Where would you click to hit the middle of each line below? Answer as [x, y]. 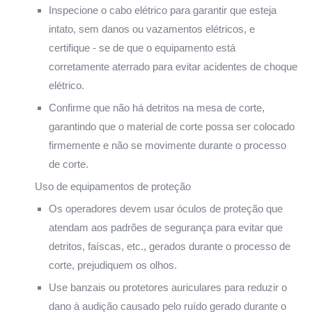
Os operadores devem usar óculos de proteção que [166, 208]
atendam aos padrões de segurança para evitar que [166, 227]
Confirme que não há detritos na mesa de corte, [157, 107]
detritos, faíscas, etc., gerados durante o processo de [170, 246]
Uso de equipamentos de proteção [113, 186]
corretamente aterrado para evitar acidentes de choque [173, 66]
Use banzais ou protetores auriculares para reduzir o [168, 287]
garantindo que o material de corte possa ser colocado [172, 126]
